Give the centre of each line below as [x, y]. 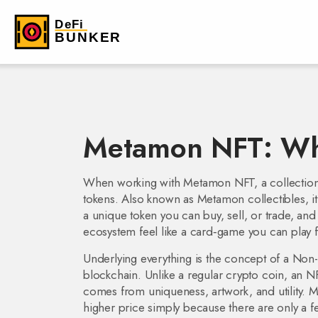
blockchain [111, 275]
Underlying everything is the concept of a [188, 258]
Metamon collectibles [251, 199]
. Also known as [156, 199]
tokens [99, 199]
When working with [133, 182]
